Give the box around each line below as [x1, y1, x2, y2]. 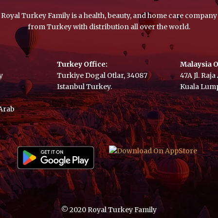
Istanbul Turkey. [57, 82, 112, 91]
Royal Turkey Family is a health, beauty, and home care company [1, 11, 217, 20]
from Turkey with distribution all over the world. [28, 22, 190, 31]
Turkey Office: [57, 59, 108, 69]
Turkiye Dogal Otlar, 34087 [57, 71, 148, 80]
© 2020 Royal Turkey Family [61, 205, 157, 215]
